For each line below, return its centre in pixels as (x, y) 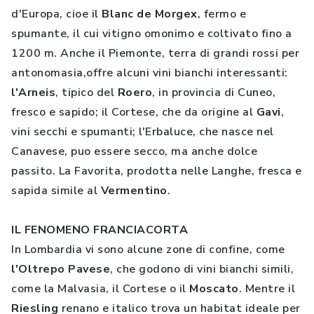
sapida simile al (56, 191)
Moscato (214, 289)
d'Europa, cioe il (56, 14)
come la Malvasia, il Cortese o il (100, 289)
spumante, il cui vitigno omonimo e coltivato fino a (152, 34)
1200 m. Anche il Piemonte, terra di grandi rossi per (155, 53)
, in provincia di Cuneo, (214, 93)
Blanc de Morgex (150, 14)
